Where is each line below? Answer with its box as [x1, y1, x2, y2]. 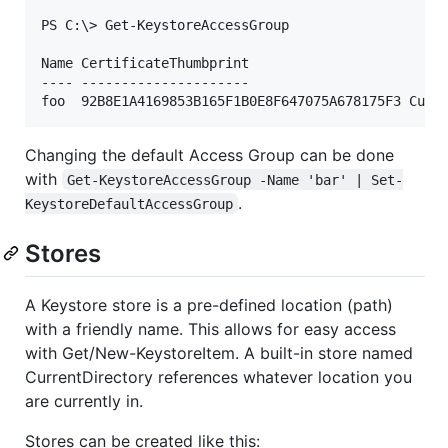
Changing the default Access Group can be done [25, 144, 394, 165]
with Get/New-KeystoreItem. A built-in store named [25, 342, 413, 363]
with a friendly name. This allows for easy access [25, 318, 396, 339]
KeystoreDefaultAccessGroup [25, 195, 233, 212]
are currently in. [25, 390, 143, 411]
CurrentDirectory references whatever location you [25, 366, 412, 387]
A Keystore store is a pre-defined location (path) [25, 294, 393, 315]
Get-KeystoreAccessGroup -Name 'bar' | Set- [67, 171, 404, 188]
